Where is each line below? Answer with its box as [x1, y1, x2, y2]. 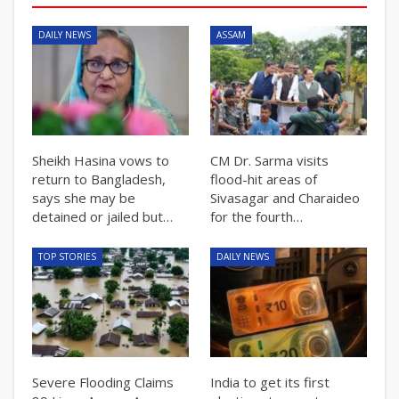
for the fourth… [210, 208, 303, 226]
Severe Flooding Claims [32, 373, 174, 392]
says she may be [32, 189, 135, 208]
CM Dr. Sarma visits [210, 151, 329, 170]
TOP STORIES [38, 250, 96, 264]
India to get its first [210, 373, 330, 392]
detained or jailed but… [32, 208, 173, 226]
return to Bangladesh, [32, 170, 166, 189]
